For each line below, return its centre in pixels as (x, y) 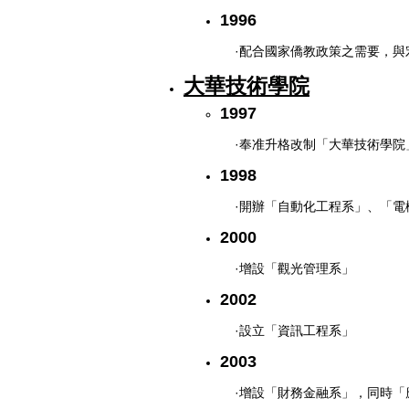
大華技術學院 (246, 85)
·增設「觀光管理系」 (294, 268)
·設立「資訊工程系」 (294, 330)
